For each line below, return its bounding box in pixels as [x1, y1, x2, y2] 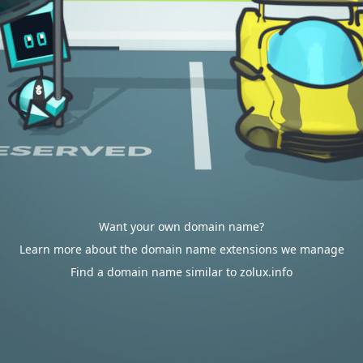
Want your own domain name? [99, 219, 264, 234]
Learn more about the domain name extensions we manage [19, 241, 344, 257]
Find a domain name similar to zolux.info [70, 264, 293, 280]
